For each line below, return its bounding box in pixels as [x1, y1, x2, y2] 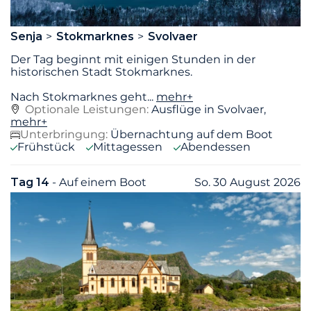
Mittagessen [93, 140, 162, 153]
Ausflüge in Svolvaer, [151, 102, 266, 116]
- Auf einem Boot [52, 175, 146, 189]
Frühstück [17, 140, 75, 153]
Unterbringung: [20, 127, 108, 141]
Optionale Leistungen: [25, 102, 149, 116]
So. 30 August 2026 [194, 175, 301, 189]
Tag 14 [10, 175, 52, 189]
